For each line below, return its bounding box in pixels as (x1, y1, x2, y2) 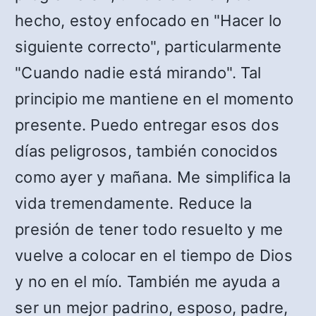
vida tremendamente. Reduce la (15, 194, 253, 213)
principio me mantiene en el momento (15, 90, 294, 109)
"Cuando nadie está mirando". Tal (15, 63, 262, 83)
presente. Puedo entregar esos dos (15, 116, 279, 135)
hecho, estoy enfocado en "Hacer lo (15, 11, 282, 30)
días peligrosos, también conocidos (15, 142, 279, 161)
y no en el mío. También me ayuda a (15, 272, 281, 291)
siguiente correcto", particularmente (15, 37, 282, 56)
